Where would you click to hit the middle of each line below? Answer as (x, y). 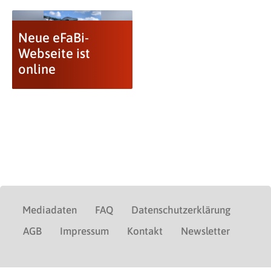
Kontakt (145, 231)
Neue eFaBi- (53, 38)
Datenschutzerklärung (181, 210)
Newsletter (205, 231)
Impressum (84, 231)
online (37, 69)
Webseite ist (54, 53)
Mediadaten (50, 210)
